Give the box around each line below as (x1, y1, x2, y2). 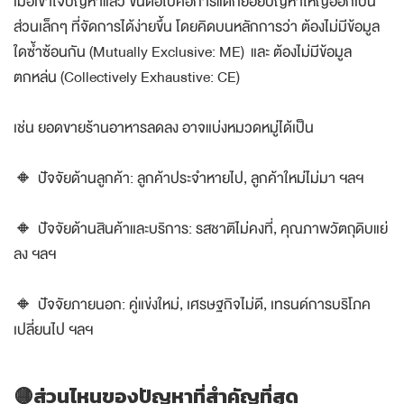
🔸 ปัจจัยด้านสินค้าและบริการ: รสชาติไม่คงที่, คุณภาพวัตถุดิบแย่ (14, 216, 388, 242)
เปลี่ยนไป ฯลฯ (14, 317, 93, 343)
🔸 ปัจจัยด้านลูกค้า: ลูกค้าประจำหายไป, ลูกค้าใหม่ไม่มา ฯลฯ (14, 166, 363, 191)
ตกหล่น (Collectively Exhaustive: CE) (14, 65, 240, 90)
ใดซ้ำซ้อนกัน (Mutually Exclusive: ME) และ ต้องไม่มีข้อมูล (14, 40, 352, 65)
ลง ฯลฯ (14, 242, 56, 267)
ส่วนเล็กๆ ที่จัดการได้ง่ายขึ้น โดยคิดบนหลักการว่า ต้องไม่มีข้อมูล (14, 14, 380, 40)
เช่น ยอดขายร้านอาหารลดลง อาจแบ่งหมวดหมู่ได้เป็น (14, 115, 314, 141)
